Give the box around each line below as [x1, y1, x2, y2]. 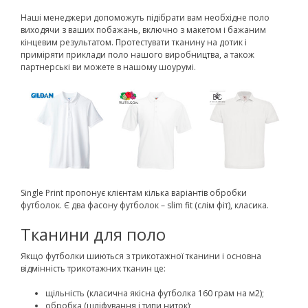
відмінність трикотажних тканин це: [21, 263, 166, 275]
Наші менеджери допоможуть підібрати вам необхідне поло [21, 12, 269, 24]
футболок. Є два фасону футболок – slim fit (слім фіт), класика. [21, 199, 269, 212]
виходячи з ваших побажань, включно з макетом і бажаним [21, 24, 266, 36]
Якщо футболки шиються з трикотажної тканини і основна [21, 250, 261, 263]
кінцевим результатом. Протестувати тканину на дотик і [21, 36, 247, 49]
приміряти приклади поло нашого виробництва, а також [21, 49, 254, 61]
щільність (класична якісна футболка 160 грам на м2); [45, 287, 264, 300]
